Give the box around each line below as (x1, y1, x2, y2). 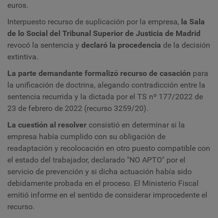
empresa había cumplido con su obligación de (7, 132, 165, 142)
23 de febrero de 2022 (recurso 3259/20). (7, 104, 148, 113)
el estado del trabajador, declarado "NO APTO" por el (7, 155, 185, 165)
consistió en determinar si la (87, 120, 185, 130)
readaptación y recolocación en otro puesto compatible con (7, 144, 210, 153)
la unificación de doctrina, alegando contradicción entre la (7, 80, 205, 90)
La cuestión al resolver (7, 120, 87, 130)
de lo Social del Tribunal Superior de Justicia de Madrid (7, 29, 200, 38)
